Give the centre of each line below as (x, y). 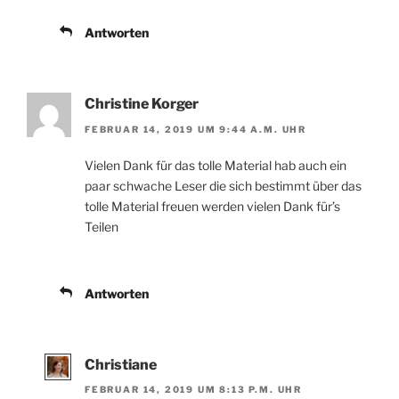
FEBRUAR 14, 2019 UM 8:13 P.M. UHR (193, 390)
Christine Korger (142, 104)
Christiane (121, 364)
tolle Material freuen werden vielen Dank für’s (212, 206)
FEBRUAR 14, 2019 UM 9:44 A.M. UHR (195, 129)
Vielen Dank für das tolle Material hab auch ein (216, 165)
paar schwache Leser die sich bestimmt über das (223, 185)
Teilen (102, 226)
